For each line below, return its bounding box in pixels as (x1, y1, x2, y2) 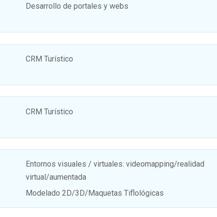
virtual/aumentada (26, 172, 86, 182)
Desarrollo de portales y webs (26, 1, 128, 11)
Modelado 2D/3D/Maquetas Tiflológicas (26, 188, 164, 198)
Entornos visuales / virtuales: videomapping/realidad (26, 159, 204, 169)
